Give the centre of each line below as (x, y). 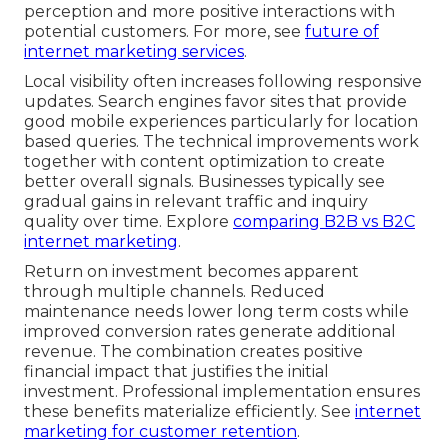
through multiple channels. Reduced (174, 292)
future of (342, 32)
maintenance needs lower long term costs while (216, 312)
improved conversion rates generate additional (210, 332)
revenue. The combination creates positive (193, 352)
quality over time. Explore (128, 222)
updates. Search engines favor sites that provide (215, 102)
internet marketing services (134, 52)
